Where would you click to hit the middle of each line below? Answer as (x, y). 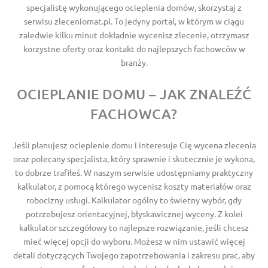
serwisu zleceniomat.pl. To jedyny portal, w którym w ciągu (134, 21)
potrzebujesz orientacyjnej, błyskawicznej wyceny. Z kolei (134, 213)
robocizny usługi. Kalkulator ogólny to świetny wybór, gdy (134, 200)
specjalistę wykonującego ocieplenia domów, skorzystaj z (134, 7)
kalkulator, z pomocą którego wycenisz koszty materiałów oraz (134, 186)
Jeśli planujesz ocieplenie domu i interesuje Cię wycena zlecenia (134, 144)
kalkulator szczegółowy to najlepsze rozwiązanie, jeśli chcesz (134, 227)
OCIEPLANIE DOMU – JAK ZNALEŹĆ (134, 94)
